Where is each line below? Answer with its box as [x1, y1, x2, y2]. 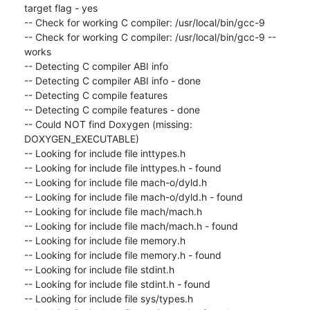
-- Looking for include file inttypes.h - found [24, 161, 221, 174]
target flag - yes [24, 1, 98, 14]
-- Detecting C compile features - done [24, 103, 200, 116]
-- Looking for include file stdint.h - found [24, 277, 210, 290]
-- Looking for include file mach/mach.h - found [24, 219, 238, 232]
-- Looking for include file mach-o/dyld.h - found [24, 190, 243, 203]
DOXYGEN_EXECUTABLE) [24, 132, 139, 145]
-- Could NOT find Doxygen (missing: [24, 118, 192, 130]
